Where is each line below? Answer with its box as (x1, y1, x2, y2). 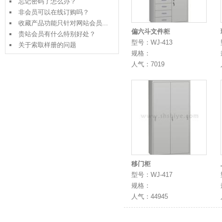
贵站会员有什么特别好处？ (18, 30, 96, 38)
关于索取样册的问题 (18, 41, 76, 49)
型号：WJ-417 (131, 171, 172, 178)
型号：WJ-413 (131, 39, 172, 46)
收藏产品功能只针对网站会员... (18, 19, 108, 27)
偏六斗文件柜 (131, 28, 170, 35)
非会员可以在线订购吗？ (18, 8, 89, 16)
